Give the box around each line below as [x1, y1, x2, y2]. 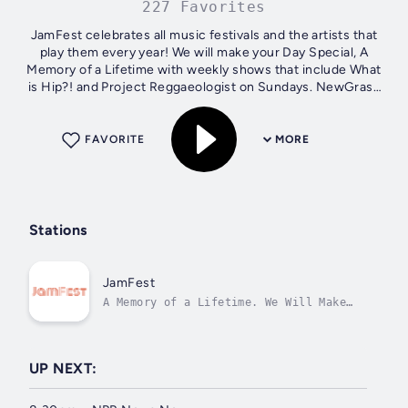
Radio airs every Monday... [126, 97, 282, 113]
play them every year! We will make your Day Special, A [39, 45, 369, 61]
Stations [29, 221, 87, 240]
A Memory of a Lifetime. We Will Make [103, 295, 347, 309]
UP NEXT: [29, 359, 97, 377]
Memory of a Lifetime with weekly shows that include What [26, 62, 382, 78]
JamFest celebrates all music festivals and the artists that [30, 27, 378, 44]
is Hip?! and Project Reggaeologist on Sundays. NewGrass [27, 79, 381, 96]
